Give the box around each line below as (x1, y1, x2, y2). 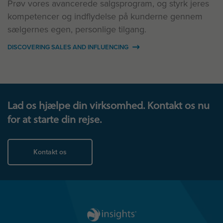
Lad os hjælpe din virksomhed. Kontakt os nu (7, 99, 210, 112)
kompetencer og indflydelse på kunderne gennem (7, 10, 203, 23)
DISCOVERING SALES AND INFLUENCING (7, 42, 130, 52)
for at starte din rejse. (7, 113, 102, 126)
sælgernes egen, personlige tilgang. (7, 23, 146, 36)
